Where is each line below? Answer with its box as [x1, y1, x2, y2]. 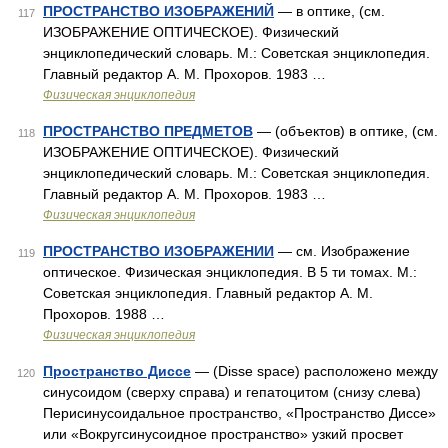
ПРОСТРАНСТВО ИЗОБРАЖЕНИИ [43, 243, 274, 259]
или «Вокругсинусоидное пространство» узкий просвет [43, 426, 403, 442]
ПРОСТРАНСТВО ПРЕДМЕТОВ [43, 123, 253, 139]
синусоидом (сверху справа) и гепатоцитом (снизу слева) [43, 384, 421, 400]
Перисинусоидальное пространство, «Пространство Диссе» [43, 405, 436, 421]
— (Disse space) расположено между [191, 363, 438, 379]
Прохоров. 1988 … [43, 306, 165, 322]
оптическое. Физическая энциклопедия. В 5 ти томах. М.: [43, 264, 417, 280]
